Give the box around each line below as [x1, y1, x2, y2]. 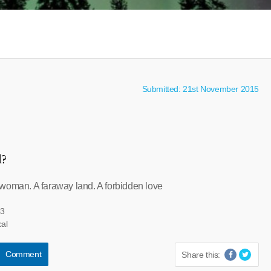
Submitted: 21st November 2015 [142, 84, 259, 94]
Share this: [181, 250, 220, 260]
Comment [5, 249, 42, 259]
